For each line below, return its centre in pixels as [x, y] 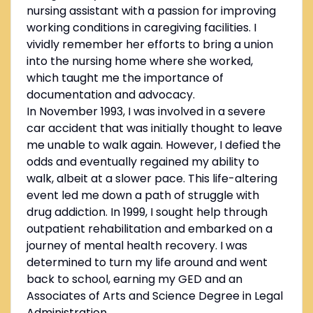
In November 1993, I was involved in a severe [146, 112]
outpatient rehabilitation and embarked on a [149, 229]
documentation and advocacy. [110, 95]
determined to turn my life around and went [147, 263]
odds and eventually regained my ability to [143, 162]
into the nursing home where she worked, [139, 61]
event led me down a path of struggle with [143, 196]
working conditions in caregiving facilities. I [141, 28]
